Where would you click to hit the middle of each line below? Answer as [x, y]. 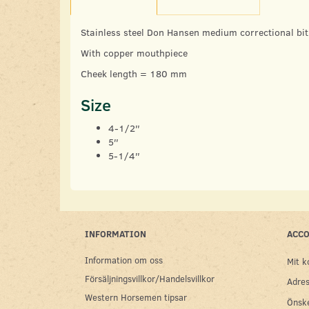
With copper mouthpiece [134, 53]
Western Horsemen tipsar [136, 297]
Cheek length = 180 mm [134, 74]
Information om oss [124, 260]
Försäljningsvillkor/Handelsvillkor [150, 279]
